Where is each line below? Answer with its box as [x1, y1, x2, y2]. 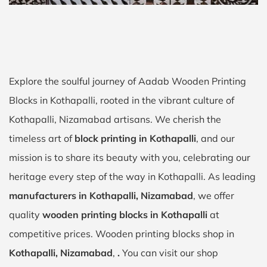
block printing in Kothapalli [74, 132, 196, 144]
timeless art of [9, 132, 74, 144]
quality [9, 209, 42, 221]
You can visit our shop [122, 247, 218, 259]
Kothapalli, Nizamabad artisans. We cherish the [9, 113, 221, 125]
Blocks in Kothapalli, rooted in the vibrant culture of [9, 94, 234, 106]
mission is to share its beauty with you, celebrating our [9, 151, 250, 163]
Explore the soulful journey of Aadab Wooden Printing [9, 75, 246, 87]
